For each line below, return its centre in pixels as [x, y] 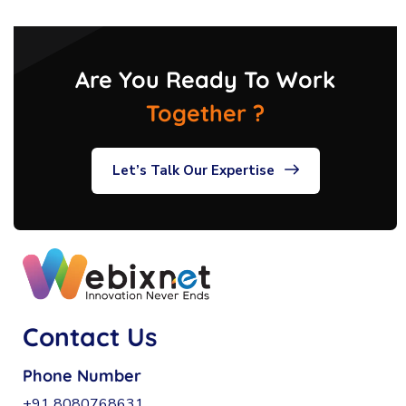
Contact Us [90, 336]
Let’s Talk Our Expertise [193, 170]
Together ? [205, 112]
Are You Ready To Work [205, 79]
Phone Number [82, 375]
